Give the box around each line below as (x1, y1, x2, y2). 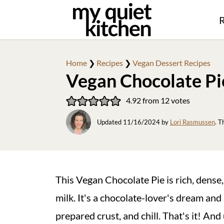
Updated (97, 117, 123, 126)
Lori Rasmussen (170, 117, 215, 126)
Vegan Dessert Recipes (132, 58, 210, 67)
